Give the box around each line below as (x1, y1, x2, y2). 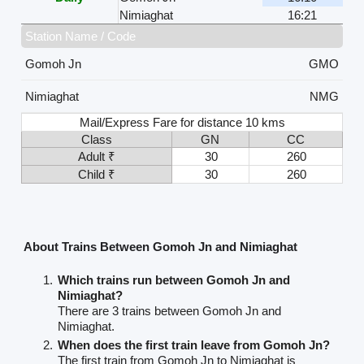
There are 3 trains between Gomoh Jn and (57, 304, 281, 318)
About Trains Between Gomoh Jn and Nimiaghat (23, 240, 297, 254)
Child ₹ (77, 167, 115, 181)
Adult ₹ (77, 149, 115, 163)
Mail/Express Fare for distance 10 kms (80, 115, 286, 129)
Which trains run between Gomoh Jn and (57, 273, 290, 288)
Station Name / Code (24, 28, 136, 43)
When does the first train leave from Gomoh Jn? (57, 338, 330, 353)
